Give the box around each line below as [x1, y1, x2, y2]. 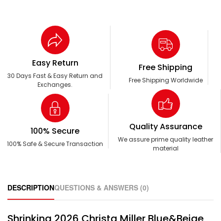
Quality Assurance [129, 121, 202, 133]
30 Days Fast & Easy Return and [7, 72, 103, 80]
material [152, 144, 179, 153]
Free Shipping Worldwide [128, 76, 203, 85]
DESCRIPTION [7, 183, 54, 193]
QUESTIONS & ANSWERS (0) [54, 183, 149, 193]
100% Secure [31, 125, 79, 137]
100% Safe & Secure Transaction [7, 140, 103, 148]
